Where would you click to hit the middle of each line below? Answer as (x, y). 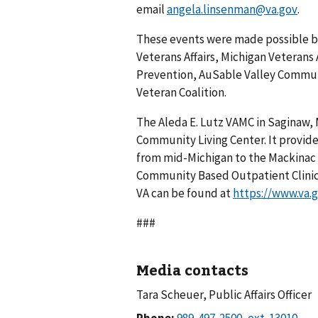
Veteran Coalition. (181, 92)
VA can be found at (185, 193)
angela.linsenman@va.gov (232, 10)
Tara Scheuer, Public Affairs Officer (224, 294)
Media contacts (192, 269)
